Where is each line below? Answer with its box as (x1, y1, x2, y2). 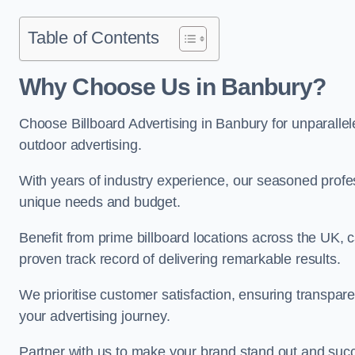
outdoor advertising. (19, 137, 146, 153)
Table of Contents (28, 28, 159, 48)
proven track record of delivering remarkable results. (19, 251, 345, 267)
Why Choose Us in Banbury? (19, 74, 326, 100)
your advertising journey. (19, 308, 174, 324)
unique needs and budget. (19, 194, 185, 210)
